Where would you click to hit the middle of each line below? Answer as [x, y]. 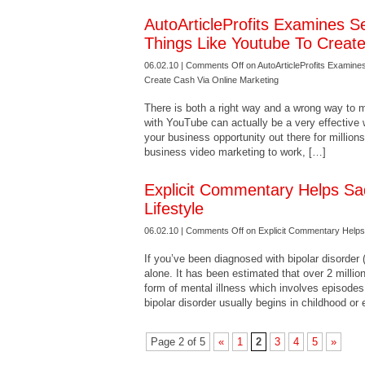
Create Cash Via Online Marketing [211, 80]
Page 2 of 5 [178, 342]
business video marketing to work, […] [235, 152]
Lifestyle [174, 209]
